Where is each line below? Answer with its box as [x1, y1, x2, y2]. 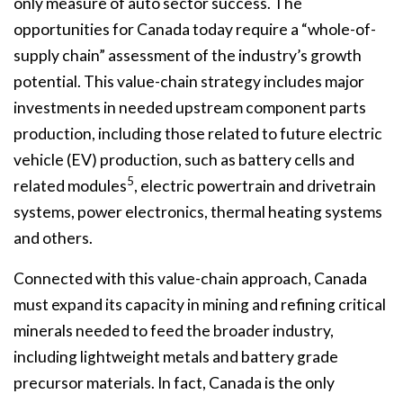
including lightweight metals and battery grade [13, 347, 338, 367]
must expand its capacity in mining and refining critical [13, 295, 386, 315]
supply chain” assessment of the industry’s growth [13, 46, 362, 66]
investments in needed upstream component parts [13, 98, 366, 118]
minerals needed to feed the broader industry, [13, 321, 334, 341]
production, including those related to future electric [13, 124, 382, 144]
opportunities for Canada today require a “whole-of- [13, 20, 376, 40]
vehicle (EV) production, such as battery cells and [13, 150, 354, 170]
